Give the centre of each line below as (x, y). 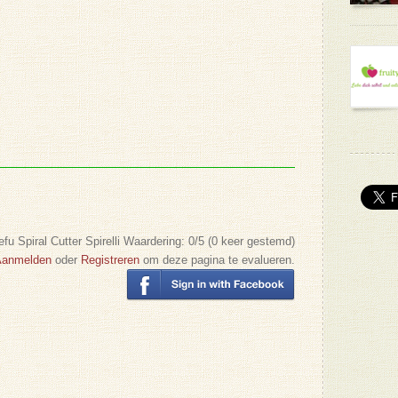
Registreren (110, 260)
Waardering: (156, 241)
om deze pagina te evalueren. (217, 260)
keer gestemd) (256, 241)
